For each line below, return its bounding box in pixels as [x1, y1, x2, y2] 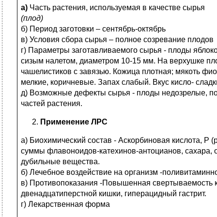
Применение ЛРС [40, 118, 108, 126]
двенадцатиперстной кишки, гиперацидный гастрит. [21, 189, 206, 198]
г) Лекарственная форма [21, 200, 110, 208]
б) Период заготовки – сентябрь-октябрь [21, 25, 166, 33]
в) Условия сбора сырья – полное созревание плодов [21, 35, 214, 44]
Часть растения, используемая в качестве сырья [30, 3, 205, 12]
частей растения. [21, 99, 82, 108]
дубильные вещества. [21, 157, 100, 166]
